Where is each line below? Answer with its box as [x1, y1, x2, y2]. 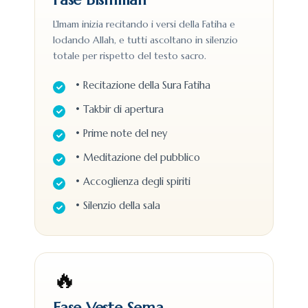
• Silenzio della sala [75, 199, 160, 212]
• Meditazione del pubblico [75, 151, 200, 164]
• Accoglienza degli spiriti [75, 175, 190, 188]
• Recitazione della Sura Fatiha [75, 79, 210, 91]
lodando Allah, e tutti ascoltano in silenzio [53, 34, 238, 46]
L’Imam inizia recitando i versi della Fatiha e [53, 18, 235, 30]
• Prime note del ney [75, 127, 167, 140]
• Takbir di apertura [75, 103, 164, 115]
